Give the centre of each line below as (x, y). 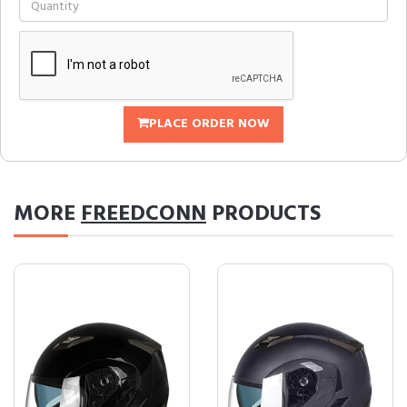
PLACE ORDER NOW (209, 124)
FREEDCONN (144, 214)
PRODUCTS (263, 214)
